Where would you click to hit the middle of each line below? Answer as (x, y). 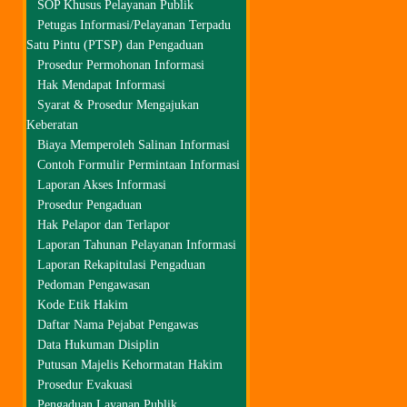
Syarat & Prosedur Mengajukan (118, 105)
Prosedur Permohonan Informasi (121, 65)
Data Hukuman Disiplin (98, 345)
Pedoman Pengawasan (94, 285)
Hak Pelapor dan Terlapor (104, 225)
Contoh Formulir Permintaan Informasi (139, 165)
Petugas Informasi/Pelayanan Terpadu (134, 25)
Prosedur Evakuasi (85, 385)
